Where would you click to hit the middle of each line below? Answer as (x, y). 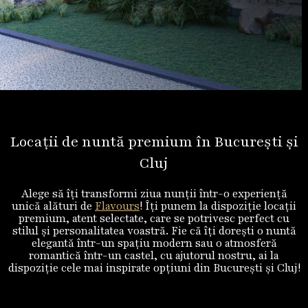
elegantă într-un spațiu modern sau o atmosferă (154, 243)
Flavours (117, 206)
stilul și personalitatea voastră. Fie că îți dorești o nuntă (154, 231)
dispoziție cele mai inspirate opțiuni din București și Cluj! (154, 268)
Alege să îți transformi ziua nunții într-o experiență (154, 194)
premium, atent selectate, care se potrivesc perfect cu (154, 219)
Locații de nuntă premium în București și (154, 142)
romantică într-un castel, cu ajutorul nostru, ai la (154, 256)
